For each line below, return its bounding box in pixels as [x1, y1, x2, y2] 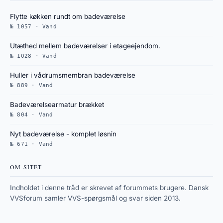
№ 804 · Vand [10, 111, 53, 118]
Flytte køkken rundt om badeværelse [10, 12, 125, 20]
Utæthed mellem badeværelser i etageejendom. [10, 42, 160, 50]
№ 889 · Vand [10, 82, 53, 89]
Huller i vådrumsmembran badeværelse [10, 71, 135, 79]
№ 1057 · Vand [10, 23, 57, 30]
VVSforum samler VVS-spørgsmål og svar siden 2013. [10, 194, 181, 202]
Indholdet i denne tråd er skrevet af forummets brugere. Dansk [10, 184, 209, 192]
